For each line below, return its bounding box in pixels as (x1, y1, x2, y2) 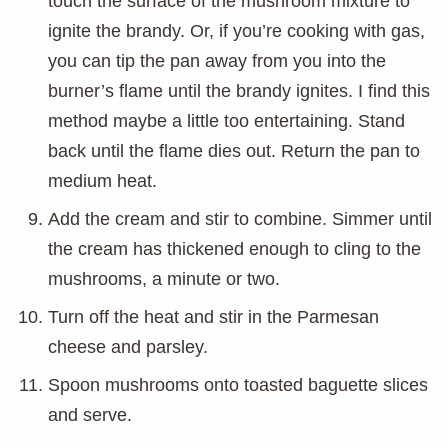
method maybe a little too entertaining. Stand (48, 111, 405, 131)
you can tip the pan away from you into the (48, 51, 386, 71)
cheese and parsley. (48, 337, 208, 357)
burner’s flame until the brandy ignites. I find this (48, 81, 430, 101)
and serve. (48, 405, 132, 425)
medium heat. (48, 171, 157, 191)
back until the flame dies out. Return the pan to (48, 141, 420, 161)
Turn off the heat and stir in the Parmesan (48, 307, 379, 327)
